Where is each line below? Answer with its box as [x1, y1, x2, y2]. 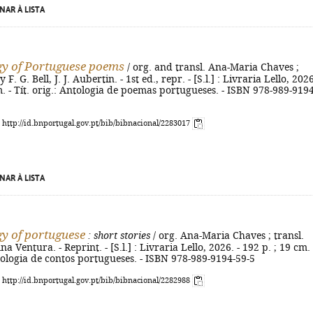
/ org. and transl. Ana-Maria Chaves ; [124, 61, 299, 73]
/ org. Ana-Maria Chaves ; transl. [150, 230, 304, 241]
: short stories [85, 230, 150, 241]
